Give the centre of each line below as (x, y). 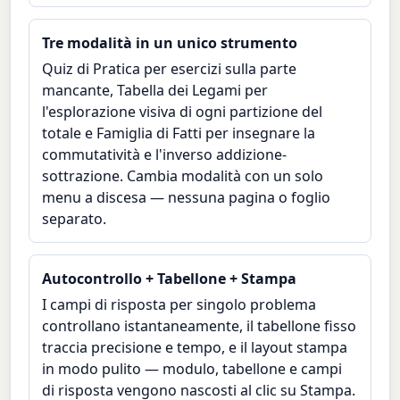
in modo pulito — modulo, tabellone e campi (192, 368)
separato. (75, 218)
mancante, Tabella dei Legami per (155, 90)
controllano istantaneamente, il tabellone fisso (200, 325)
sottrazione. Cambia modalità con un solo (183, 175)
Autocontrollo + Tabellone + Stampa (170, 279)
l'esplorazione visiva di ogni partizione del (183, 111)
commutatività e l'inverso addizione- (165, 154)
